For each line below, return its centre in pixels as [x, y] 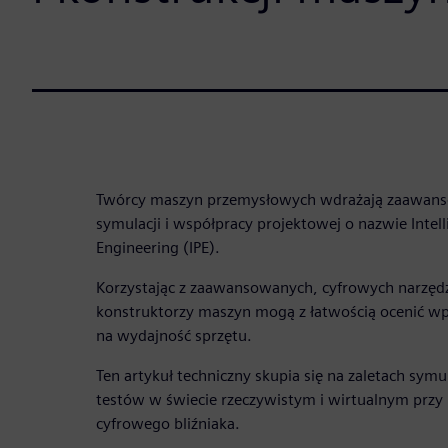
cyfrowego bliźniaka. [168, 423]
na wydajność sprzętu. [174, 335]
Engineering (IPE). [158, 247]
